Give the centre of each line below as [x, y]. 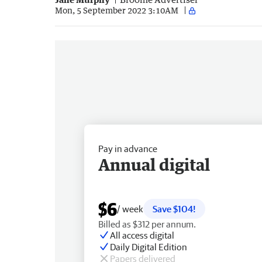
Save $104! [174, 208]
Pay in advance [128, 148]
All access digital [142, 235]
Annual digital [154, 164]
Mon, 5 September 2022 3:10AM [117, 11]
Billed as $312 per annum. [147, 224]
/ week [130, 208]
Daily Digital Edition [149, 247]
